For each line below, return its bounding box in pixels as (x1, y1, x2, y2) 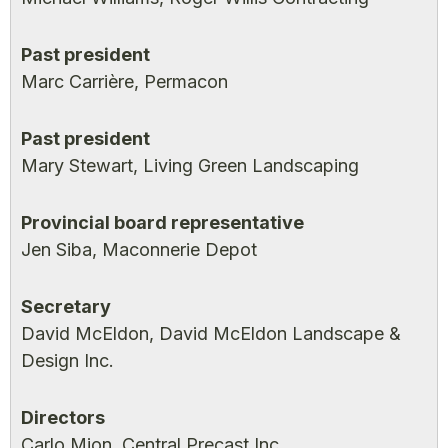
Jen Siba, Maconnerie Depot (21, 239, 257, 260)
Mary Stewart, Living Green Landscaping (21, 155, 359, 176)
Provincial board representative (21, 212, 308, 233)
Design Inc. (21, 350, 114, 371)
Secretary (21, 296, 115, 317)
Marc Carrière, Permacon (21, 71, 228, 92)
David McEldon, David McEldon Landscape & (21, 323, 401, 344)
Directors (21, 407, 105, 428)
